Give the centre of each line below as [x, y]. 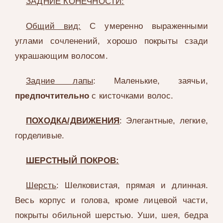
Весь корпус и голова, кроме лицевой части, [111, 201]
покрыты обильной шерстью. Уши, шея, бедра [111, 216]
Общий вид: [54, 26]
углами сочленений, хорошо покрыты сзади [111, 41]
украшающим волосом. [61, 56]
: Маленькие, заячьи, [151, 81]
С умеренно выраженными [145, 26]
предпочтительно [53, 96]
